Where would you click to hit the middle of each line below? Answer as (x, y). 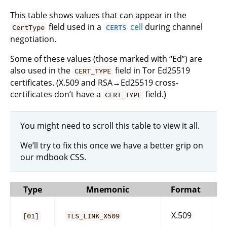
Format (186, 190)
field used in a (75, 27)
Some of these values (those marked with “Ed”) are (106, 59)
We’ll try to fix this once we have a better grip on (112, 145)
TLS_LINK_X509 (93, 216)
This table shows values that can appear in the (98, 15)
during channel (173, 27)
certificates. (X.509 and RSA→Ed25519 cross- (94, 83)
